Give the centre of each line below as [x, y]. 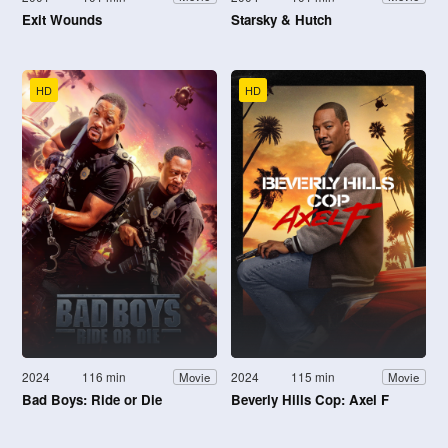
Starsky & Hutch [281, 19]
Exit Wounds [62, 19]
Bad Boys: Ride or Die [92, 400]
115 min [313, 377]
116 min [104, 377]
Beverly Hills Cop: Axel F [310, 400]
